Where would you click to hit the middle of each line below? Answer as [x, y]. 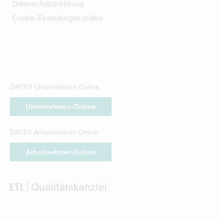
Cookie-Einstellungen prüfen [57, 18]
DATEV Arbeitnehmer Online [54, 132]
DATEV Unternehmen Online [55, 87]
